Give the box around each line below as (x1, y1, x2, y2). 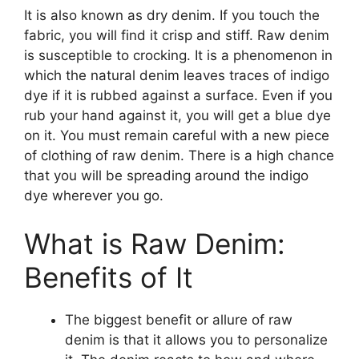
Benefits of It (24, 260, 193, 294)
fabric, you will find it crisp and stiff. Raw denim (24, 27, 329, 44)
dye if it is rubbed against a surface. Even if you (24, 87, 333, 104)
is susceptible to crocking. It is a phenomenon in (24, 47, 333, 64)
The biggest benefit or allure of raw (65, 311, 292, 328)
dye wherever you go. (24, 188, 163, 204)
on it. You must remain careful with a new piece (24, 127, 329, 144)
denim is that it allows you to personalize (65, 331, 328, 348)
